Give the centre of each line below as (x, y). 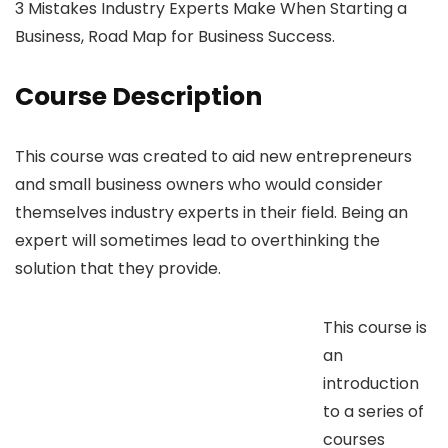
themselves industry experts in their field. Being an (211, 212)
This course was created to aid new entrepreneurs (213, 156)
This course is (375, 327)
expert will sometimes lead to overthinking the (197, 240)
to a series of (373, 411)
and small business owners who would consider (199, 184)
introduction (371, 383)
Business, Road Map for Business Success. (175, 36)
